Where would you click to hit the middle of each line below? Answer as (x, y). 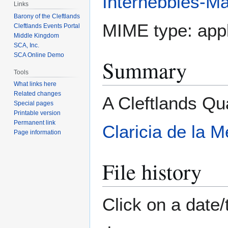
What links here (35, 84)
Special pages (34, 104)
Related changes (38, 94)
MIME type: (150, 31)
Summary (145, 70)
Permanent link (35, 123)
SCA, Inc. (27, 45)
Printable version (37, 113)
